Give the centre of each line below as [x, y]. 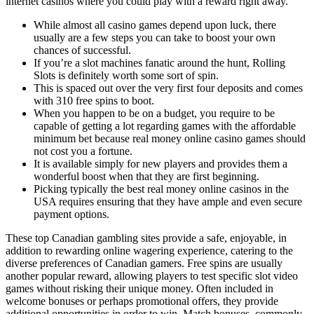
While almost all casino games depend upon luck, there [155, 25]
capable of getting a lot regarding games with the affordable [165, 126]
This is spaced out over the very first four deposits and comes [168, 88]
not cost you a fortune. [83, 151]
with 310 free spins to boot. [94, 101]
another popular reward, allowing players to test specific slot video [152, 276]
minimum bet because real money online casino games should [170, 139]
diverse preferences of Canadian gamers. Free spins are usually [144, 264]
